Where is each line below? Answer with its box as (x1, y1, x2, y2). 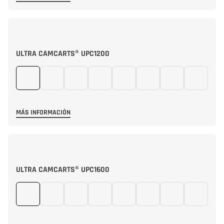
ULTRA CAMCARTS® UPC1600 (16, 164, 109, 175)
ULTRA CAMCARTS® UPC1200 (16, 48, 109, 59)
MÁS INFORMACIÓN (16, 108, 70, 117)
